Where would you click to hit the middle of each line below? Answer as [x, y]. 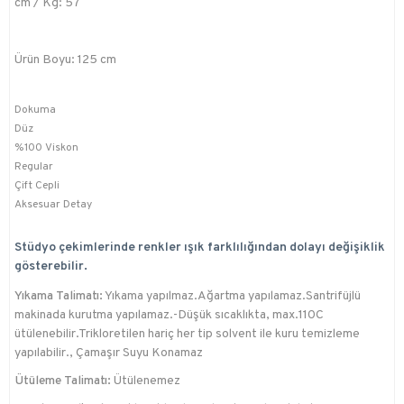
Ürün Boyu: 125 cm [65, 60]
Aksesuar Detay [53, 205]
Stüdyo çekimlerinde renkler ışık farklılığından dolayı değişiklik [200, 248]
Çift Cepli [37, 186]
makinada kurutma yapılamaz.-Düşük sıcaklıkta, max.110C [169, 316]
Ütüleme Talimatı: [63, 381]
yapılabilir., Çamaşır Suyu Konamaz [109, 353]
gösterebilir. [51, 267]
